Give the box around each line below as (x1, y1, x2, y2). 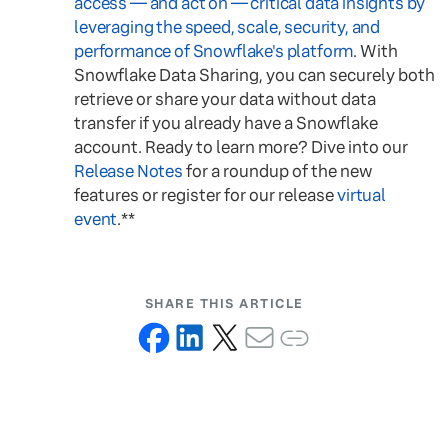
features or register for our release (74, 184, 337, 206)
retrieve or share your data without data (74, 88, 376, 110)
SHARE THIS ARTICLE (144, 295, 304, 312)
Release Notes (74, 160, 183, 182)
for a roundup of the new (182, 160, 372, 182)
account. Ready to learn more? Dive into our (74, 136, 408, 158)
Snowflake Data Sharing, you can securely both (74, 64, 435, 86)
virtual (337, 184, 386, 206)
